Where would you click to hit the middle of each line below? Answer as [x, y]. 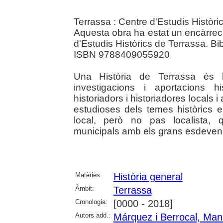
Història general [148, 177]
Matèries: [88, 175]
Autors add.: [93, 216]
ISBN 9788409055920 [121, 55]
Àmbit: [84, 189]
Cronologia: [91, 202]
